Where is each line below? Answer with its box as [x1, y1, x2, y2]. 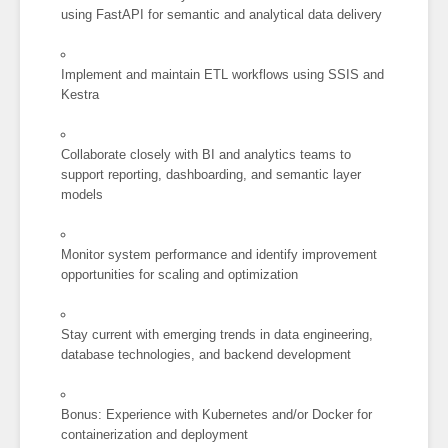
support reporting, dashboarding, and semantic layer [61, 167, 362, 183]
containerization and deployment [61, 427, 249, 443]
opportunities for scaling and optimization [61, 267, 299, 283]
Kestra [61, 87, 100, 103]
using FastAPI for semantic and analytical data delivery [61, 7, 383, 22]
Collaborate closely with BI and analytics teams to [61, 147, 352, 163]
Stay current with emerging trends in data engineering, [61, 327, 374, 343]
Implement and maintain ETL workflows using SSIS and [61, 67, 385, 83]
